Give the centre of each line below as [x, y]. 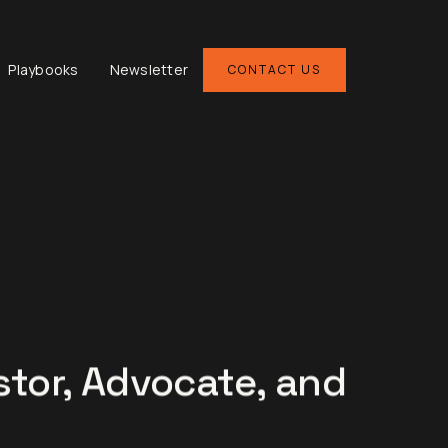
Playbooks [43, 70]
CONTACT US [274, 70]
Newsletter [148, 70]
